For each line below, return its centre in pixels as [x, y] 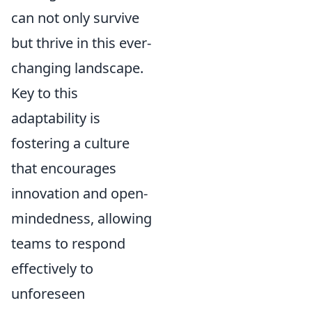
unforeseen [48, 294]
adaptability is [56, 118]
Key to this [45, 93]
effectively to [52, 268]
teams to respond [68, 243]
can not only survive [75, 18]
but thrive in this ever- [81, 43]
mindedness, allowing [81, 218]
